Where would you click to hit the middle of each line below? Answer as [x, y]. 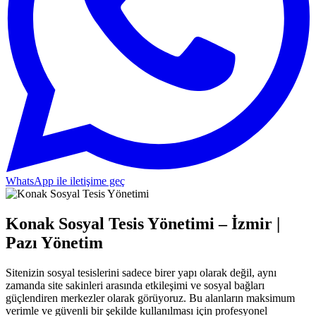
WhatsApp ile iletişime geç [65, 181]
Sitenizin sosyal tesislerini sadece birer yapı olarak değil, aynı [141, 272]
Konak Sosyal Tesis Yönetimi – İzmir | [143, 223]
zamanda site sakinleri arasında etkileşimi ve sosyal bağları [135, 285]
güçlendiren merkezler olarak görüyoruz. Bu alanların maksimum [150, 298]
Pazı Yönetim [54, 242]
